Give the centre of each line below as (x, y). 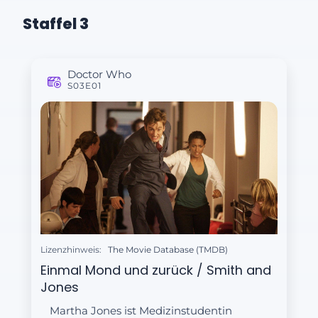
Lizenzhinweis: (71, 250)
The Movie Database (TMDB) (168, 250)
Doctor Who (100, 74)
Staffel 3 (56, 23)
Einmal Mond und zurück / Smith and (156, 270)
